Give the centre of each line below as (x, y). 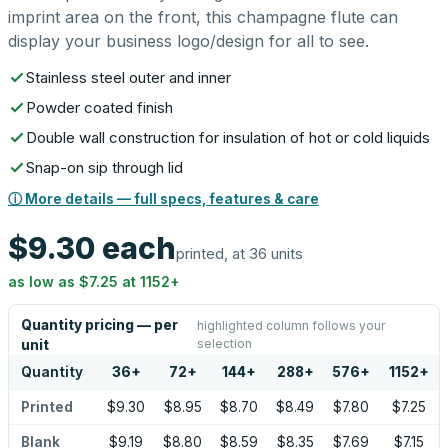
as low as (43, 281)
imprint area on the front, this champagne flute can (203, 17)
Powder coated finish (99, 107)
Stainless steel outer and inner (128, 77)
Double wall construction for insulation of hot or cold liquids (228, 137)
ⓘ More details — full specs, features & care (163, 199)
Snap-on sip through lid (104, 167)
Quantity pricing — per (99, 325)
